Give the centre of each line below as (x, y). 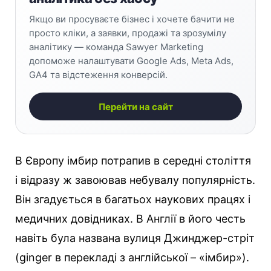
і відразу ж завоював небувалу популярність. (135, 180)
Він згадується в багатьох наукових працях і (133, 200)
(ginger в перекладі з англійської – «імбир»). (132, 258)
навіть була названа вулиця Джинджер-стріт (135, 238)
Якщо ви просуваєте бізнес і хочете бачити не (132, 19)
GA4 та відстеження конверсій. (98, 75)
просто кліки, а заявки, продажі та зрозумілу (128, 33)
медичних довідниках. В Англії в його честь (130, 219)
